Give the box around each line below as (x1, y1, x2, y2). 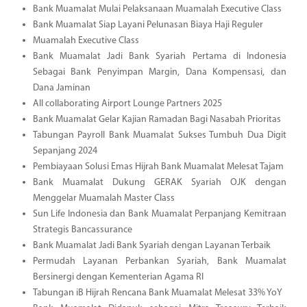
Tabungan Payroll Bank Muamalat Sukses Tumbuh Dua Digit (32, 130, 286, 140)
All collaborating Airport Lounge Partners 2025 (32, 98, 222, 109)
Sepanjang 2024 (32, 145, 97, 156)
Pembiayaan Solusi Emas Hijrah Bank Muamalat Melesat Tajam (32, 161, 284, 172)
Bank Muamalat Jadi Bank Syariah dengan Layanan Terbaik (32, 240, 271, 251)
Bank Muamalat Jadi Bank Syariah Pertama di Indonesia (32, 51, 286, 62)
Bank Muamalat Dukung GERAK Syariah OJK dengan (32, 177, 286, 188)
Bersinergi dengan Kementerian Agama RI (32, 271, 204, 282)
